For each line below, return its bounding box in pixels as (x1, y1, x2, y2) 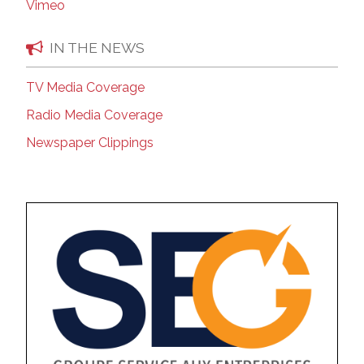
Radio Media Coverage (26, 106, 162, 123)
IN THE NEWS (50, 38, 145, 56)
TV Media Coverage (26, 79, 145, 95)
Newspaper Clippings (26, 134, 154, 150)
